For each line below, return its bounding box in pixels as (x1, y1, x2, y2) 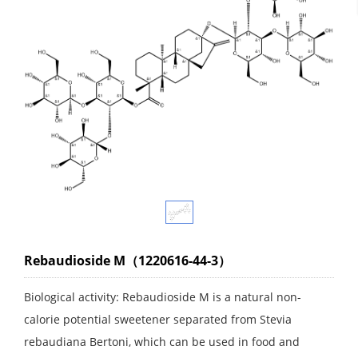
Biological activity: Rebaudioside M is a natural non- (24, 289, 301, 305)
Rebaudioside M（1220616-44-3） (24, 252, 231, 270)
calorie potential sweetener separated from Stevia (24, 312, 292, 328)
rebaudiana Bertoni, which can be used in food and (24, 334, 300, 350)
